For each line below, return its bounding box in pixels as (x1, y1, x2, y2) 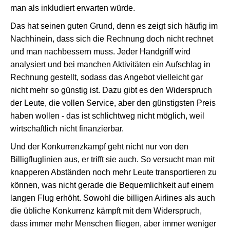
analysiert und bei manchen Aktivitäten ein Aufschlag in (10, 60, 210, 69)
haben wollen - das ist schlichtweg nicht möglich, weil (10, 111, 204, 120)
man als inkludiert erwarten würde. (10, 4, 135, 12)
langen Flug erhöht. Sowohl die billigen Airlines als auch (10, 194, 215, 202)
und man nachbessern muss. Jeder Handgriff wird (10, 47, 190, 56)
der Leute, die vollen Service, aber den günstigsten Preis (10, 99, 216, 107)
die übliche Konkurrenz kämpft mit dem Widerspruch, (10, 206, 202, 215)
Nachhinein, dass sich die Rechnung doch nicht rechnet (10, 34, 213, 43)
